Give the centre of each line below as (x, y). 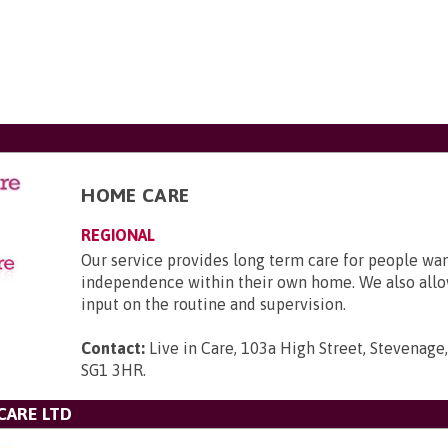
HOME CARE (135, 195)
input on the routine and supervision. (214, 304)
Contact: (113, 348)
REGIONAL (118, 235)
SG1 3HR (112, 370)
